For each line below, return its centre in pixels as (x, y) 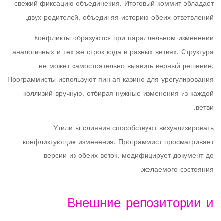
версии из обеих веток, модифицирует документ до (129, 156)
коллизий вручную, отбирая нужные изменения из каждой (118, 94)
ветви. (205, 108)
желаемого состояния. (178, 170)
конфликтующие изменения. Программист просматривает (118, 142)
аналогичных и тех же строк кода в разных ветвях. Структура (113, 53)
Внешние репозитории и (140, 204)
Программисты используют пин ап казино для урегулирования (110, 80)
